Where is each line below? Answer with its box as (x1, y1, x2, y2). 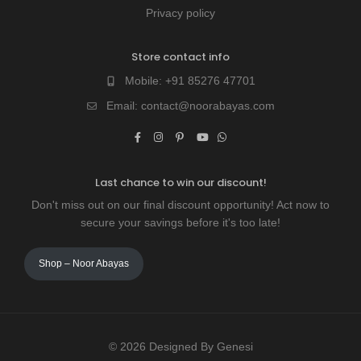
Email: (106, 99, 141, 112)
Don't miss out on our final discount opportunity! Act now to (31, 198, 330, 211)
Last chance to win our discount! (94, 175, 267, 190)
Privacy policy (146, 6, 215, 19)
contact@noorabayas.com (140, 99, 275, 112)
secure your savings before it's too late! (81, 216, 280, 229)
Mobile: (125, 74, 165, 87)
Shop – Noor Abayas (38, 258, 129, 269)
